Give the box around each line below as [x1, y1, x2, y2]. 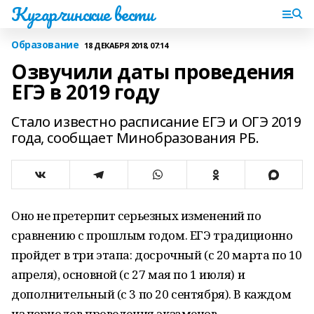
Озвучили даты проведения [11, 58, 294, 85]
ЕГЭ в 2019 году [11, 78, 160, 105]
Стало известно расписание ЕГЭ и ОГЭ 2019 [11, 112, 301, 131]
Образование [11, 38, 79, 51]
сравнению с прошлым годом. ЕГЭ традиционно [11, 227, 293, 243]
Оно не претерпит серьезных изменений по [11, 207, 261, 224]
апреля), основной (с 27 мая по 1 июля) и [11, 266, 245, 282]
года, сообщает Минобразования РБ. [11, 128, 259, 147]
